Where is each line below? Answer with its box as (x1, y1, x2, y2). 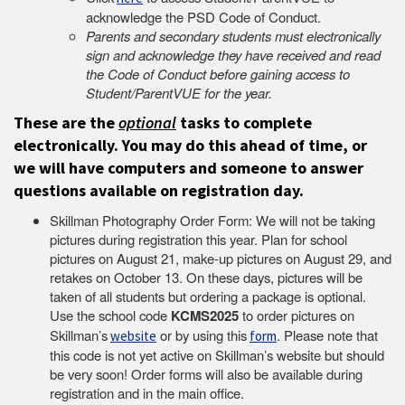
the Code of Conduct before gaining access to (86, 63, 350, 83)
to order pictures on (239, 305, 354, 325)
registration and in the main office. (50, 382, 244, 402)
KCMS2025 (171, 305, 239, 325)
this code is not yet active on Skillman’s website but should (50, 344, 384, 364)
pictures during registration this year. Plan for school (50, 229, 347, 249)
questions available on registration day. (14, 179, 304, 201)
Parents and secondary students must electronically (86, 25, 381, 45)
